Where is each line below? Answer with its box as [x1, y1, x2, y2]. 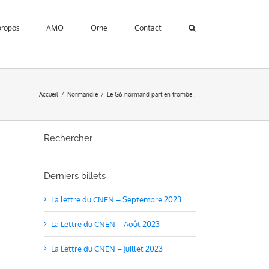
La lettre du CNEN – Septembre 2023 [51, 194, 181, 204]
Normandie [67, 90, 98, 98]
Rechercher [44, 132, 92, 144]
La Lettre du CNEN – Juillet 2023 [51, 243, 163, 253]
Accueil [39, 90, 58, 98]
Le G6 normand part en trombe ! [107, 90, 196, 98]
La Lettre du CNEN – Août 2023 [51, 219, 160, 229]
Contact [134, 22, 162, 33]
